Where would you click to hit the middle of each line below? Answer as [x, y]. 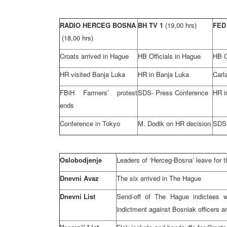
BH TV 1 [152, 25]
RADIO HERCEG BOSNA [98, 25]
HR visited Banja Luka [92, 74]
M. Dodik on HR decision [174, 123]
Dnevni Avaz [79, 178]
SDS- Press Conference [173, 92]
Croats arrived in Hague [94, 56]
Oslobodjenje [81, 160]
